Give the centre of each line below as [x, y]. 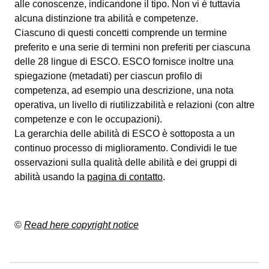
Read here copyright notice [81, 225]
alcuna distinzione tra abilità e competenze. [106, 18]
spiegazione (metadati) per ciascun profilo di [108, 76]
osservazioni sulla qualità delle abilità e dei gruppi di [126, 162]
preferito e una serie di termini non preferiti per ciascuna [132, 47]
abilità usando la [51, 177]
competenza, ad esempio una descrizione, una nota [124, 90]
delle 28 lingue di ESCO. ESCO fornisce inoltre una [124, 62]
